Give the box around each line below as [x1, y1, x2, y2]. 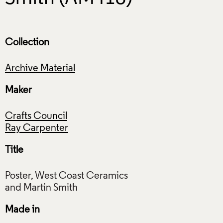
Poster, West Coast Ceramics [5, 171, 128, 181]
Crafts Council [5, 111, 67, 121]
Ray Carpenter [5, 123, 68, 133]
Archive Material [5, 63, 75, 74]
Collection [5, 37, 49, 48]
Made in [5, 205, 40, 215]
